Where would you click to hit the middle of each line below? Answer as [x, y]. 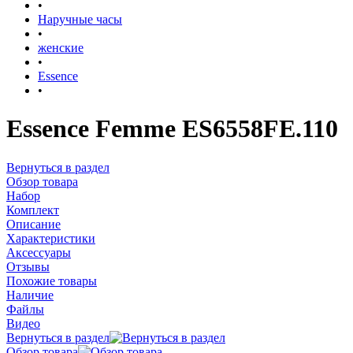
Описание [33, 224]
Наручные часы [80, 19]
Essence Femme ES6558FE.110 [172, 129]
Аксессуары [39, 252]
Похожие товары [52, 281]
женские [61, 48]
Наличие [30, 295]
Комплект [33, 210]
